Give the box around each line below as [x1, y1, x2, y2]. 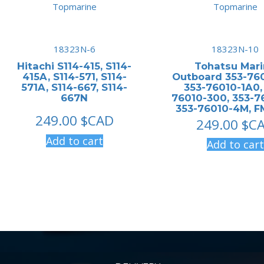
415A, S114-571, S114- [22, 70, 127, 82]
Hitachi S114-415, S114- [17, 60, 132, 72]
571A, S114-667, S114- [21, 81, 128, 93]
